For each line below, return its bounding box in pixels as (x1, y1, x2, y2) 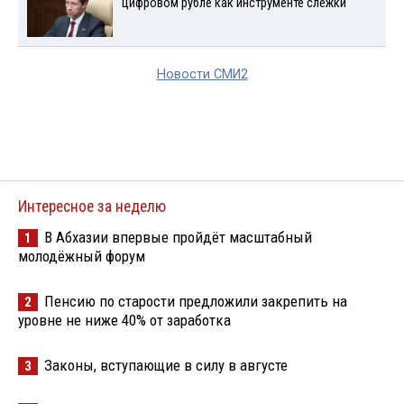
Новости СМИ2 (156, 66, 248, 82)
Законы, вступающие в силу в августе (44, 355, 288, 374)
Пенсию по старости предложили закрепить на (44, 291, 347, 310)
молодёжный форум (18, 246, 145, 265)
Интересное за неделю (18, 197, 166, 216)
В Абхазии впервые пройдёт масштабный (44, 227, 312, 246)
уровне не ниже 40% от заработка (18, 310, 231, 329)
